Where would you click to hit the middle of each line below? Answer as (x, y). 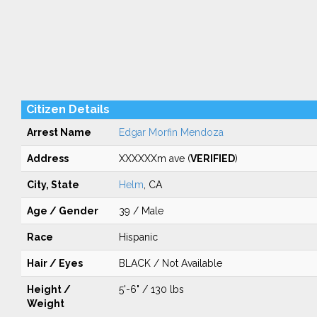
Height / (48, 289)
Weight (45, 304)
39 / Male (141, 211)
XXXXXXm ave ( (154, 158)
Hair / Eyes (54, 263)
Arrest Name (59, 132)
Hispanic (138, 237)
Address (47, 158)
